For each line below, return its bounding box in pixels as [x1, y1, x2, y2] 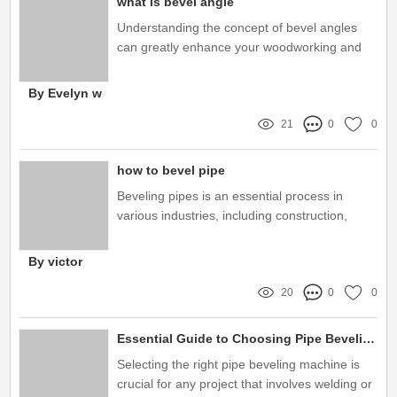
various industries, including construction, [117, 207, 348, 222]
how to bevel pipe [117, 162, 226, 177]
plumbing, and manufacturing [117, 227, 282, 242]
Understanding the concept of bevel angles [117, 19, 358, 35]
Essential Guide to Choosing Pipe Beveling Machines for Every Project [362, 331, 376, 346]
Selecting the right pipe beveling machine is [117, 356, 361, 371]
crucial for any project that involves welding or [117, 376, 373, 391]
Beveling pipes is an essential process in [117, 188, 344, 203]
